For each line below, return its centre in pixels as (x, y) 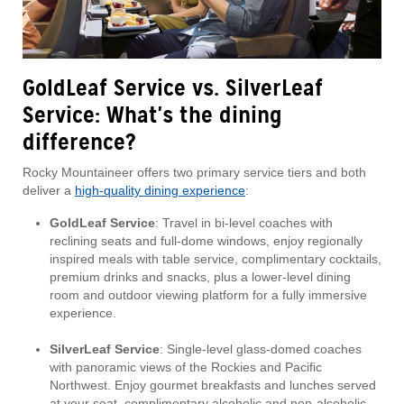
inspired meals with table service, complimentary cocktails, (216, 258)
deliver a (49, 190)
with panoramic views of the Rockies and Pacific (186, 367)
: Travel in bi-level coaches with (244, 222)
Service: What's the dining (152, 115)
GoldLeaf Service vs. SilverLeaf (173, 87)
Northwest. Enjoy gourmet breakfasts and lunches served (213, 385)
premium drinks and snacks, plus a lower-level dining (200, 276)
